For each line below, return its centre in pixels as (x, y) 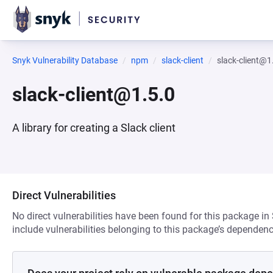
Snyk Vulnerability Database (65, 60)
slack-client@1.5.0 (94, 94)
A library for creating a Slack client (94, 128)
